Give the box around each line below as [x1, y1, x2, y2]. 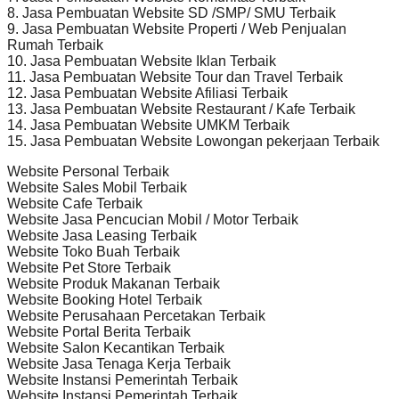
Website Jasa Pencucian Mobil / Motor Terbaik [7, 211, 298, 227]
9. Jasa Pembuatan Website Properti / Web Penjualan [7, 20, 346, 37]
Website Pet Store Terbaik [7, 259, 171, 275]
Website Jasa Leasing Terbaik [7, 227, 197, 243]
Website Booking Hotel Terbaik [7, 291, 202, 307]
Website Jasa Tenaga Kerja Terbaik [7, 355, 231, 371]
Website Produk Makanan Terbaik [7, 275, 220, 291]
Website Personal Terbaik [7, 163, 169, 179]
